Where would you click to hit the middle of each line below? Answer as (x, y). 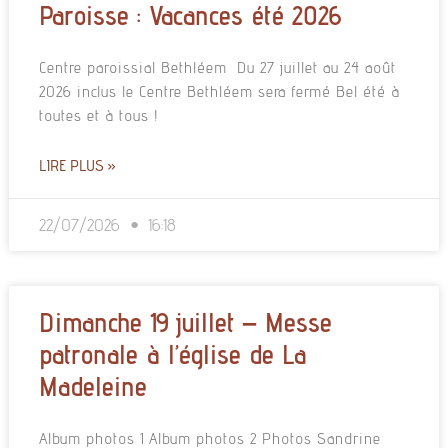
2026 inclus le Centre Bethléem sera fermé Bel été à (219, 91)
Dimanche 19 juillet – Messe (185, 321)
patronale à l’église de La (172, 353)
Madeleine (92, 385)
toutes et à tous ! (98, 115)
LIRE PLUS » (77, 165)
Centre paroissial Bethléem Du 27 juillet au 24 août (217, 67)
